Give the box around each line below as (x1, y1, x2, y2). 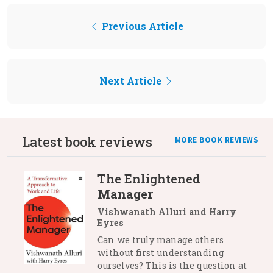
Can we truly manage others (97, 234, 224, 246)
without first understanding (97, 247, 224, 259)
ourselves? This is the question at (97, 260, 247, 272)
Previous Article (99, 19, 183, 33)
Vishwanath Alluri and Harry (97, 206, 236, 218)
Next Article (99, 74, 164, 88)
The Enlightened (97, 171, 200, 187)
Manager (97, 186, 153, 202)
